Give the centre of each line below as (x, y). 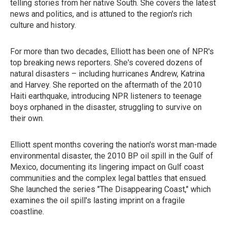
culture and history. (43, 25)
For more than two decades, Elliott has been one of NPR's (112, 51)
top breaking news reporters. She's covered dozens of (106, 63)
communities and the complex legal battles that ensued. (109, 178)
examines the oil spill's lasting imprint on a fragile (98, 200)
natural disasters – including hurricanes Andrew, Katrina (107, 74)
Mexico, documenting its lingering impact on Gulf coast (107, 167)
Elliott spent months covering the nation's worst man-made (113, 145)
